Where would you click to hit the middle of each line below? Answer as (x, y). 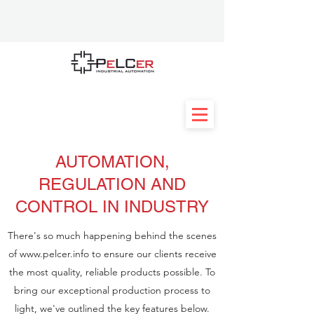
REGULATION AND (112, 184)
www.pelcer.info (54, 254)
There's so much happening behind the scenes (112, 235)
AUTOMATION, (112, 162)
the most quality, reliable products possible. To (112, 272)
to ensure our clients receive (152, 254)
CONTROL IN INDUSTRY (112, 206)
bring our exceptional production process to (112, 290)
